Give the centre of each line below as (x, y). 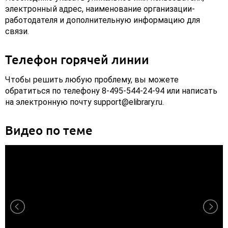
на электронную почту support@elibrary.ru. (84, 102)
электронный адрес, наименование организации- (100, 9)
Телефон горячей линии (77, 60)
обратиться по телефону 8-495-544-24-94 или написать (111, 91)
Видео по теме (49, 130)
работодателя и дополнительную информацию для (103, 20)
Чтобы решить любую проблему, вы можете (92, 80)
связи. (17, 32)
